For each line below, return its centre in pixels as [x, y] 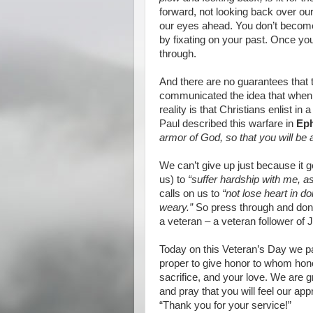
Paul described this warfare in [228, 124]
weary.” [176, 208]
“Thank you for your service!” [225, 305]
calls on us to [191, 194]
